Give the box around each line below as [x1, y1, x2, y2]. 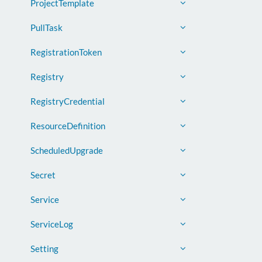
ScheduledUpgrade [30, 145, 103, 156]
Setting [30, 243, 58, 254]
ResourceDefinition [30, 120, 105, 131]
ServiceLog [30, 219, 73, 229]
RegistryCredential [30, 96, 105, 106]
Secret [30, 170, 56, 180]
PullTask [30, 22, 63, 33]
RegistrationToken [30, 47, 102, 57]
